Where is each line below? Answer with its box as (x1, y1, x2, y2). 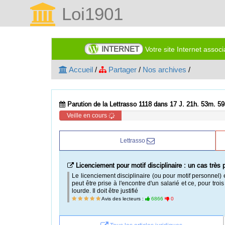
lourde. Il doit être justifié (72, 187, 138, 194)
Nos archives (143, 65, 186, 74)
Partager (106, 65, 137, 74)
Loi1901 (57, 4, 123, 24)
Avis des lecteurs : (100, 195, 145, 202)
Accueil (67, 65, 93, 74)
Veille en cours (66, 111, 108, 119)
